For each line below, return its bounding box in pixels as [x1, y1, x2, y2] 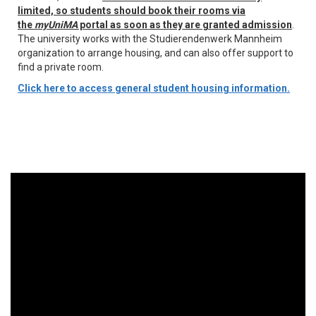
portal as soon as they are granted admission [78, 18, 292, 30]
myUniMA [35, 18, 78, 30]
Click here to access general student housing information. [18, 82, 290, 94]
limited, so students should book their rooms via [18, 4, 245, 16]
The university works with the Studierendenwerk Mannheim [18, 32, 282, 44]
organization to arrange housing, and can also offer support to [18, 47, 293, 59]
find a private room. [18, 61, 106, 73]
